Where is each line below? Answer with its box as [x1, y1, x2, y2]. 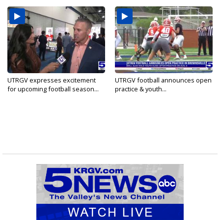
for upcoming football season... [7, 84, 99, 94]
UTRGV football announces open [115, 76, 212, 85]
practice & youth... [115, 84, 166, 94]
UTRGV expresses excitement [7, 76, 96, 85]
